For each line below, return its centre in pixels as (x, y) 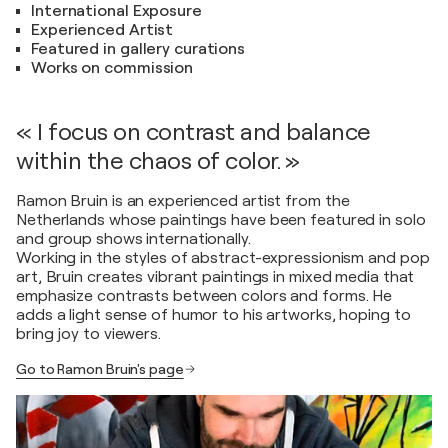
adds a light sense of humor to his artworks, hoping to (213, 314)
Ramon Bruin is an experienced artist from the (183, 200)
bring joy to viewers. (88, 333)
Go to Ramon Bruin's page (100, 368)
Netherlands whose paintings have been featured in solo (221, 219)
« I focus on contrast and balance (193, 131)
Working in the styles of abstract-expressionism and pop (223, 257)
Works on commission (112, 67)
